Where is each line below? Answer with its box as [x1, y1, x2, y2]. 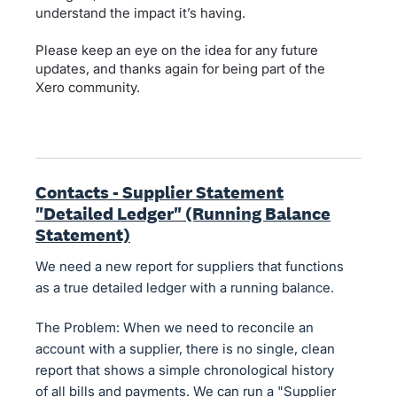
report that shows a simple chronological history [35, 362, 334, 378]
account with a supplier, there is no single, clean [35, 340, 335, 357]
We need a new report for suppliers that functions [35, 258, 344, 275]
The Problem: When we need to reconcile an [35, 319, 314, 336]
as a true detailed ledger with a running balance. [35, 279, 334, 296]
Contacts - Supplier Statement [35, 181, 284, 204]
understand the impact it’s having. [35, 4, 245, 21]
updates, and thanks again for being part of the [35, 60, 325, 77]
